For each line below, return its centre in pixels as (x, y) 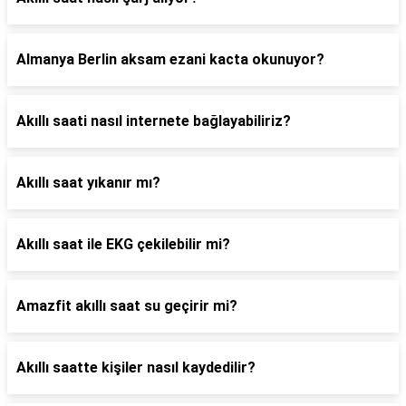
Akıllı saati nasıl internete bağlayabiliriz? (154, 121)
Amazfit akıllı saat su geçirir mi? (127, 306)
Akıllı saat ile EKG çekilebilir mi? (123, 244)
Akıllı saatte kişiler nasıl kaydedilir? (136, 367)
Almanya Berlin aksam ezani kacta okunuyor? (170, 59)
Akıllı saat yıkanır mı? (88, 183)
